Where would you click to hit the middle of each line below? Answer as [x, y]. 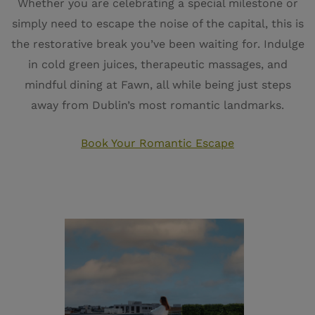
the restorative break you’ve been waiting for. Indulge [157, 44]
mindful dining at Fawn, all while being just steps [157, 85]
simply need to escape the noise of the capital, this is [157, 24]
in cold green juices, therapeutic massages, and [157, 64]
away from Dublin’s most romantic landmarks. [157, 105]
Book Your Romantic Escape [157, 143]
